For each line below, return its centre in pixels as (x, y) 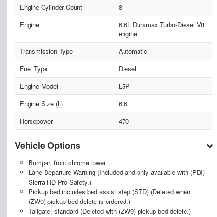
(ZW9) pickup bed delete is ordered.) (79, 201)
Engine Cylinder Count (51, 7)
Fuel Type (34, 69)
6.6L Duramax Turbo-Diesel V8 (161, 25)
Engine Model (39, 86)
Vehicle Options (48, 146)
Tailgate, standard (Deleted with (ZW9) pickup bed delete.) (109, 211)
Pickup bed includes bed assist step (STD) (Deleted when (109, 192)
